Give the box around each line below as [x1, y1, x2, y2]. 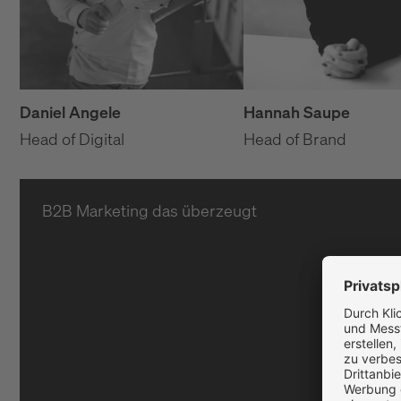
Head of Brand [243, 128, 346, 149]
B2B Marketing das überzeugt [42, 200, 257, 222]
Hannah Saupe [243, 101, 350, 123]
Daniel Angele [20, 101, 121, 124]
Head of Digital [20, 128, 124, 150]
